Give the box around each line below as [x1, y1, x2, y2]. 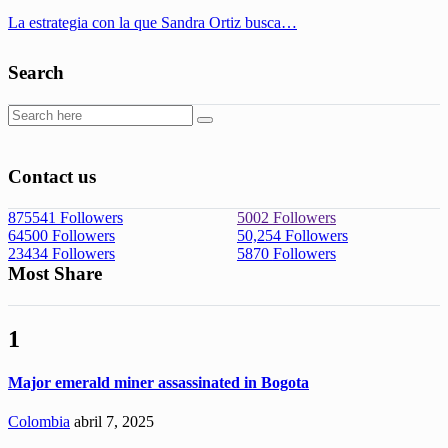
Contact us [8, 165, 96, 187]
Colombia [8, 413, 70, 431]
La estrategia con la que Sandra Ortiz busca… [8, 13, 297, 31]
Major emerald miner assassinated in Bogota [8, 374, 309, 392]
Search [8, 61, 64, 83]
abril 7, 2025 [74, 413, 154, 431]
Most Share [8, 262, 102, 284]
